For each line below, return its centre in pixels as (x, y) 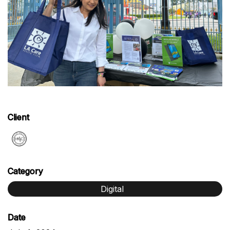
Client (18, 117)
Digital (112, 189)
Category (25, 171)
